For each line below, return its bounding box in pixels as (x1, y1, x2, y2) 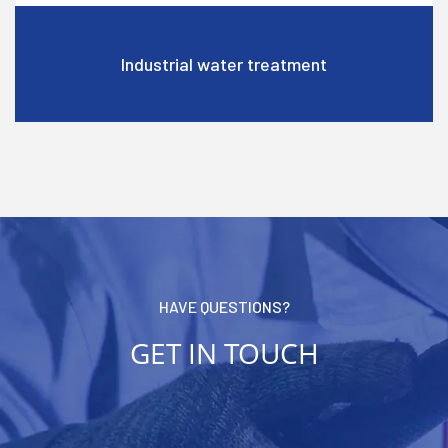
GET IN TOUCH (129, 334, 319, 373)
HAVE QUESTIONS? (158, 297, 290, 317)
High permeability (156, 53, 292, 76)
